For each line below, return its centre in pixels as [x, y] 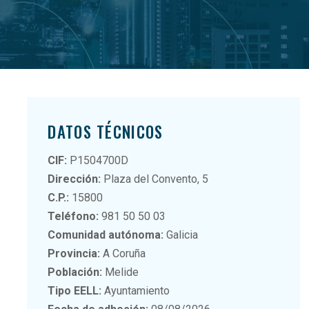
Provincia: [74, 253]
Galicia [181, 235]
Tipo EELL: [75, 290]
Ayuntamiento [136, 290]
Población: [75, 272]
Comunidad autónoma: [106, 235]
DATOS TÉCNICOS [106, 131]
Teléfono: [73, 216]
